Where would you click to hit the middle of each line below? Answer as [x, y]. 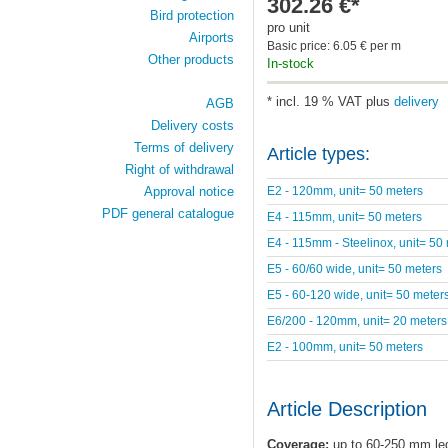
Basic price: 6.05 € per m [333, 45]
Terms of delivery [183, 147]
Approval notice [188, 191]
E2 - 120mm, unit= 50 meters [344, 190]
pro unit [288, 27]
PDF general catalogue [167, 213]
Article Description [346, 409]
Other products [190, 59]
